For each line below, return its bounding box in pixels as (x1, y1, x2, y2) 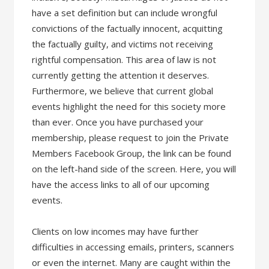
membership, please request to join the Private (32, 131, 229, 144)
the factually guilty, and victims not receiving (32, 38, 214, 50)
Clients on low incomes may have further (32, 225, 199, 237)
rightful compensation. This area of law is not (32, 53, 217, 65)
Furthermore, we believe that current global (32, 85, 214, 97)
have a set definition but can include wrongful (32, 7, 218, 19)
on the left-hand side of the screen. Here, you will (32, 163, 237, 175)
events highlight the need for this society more (32, 100, 226, 112)
